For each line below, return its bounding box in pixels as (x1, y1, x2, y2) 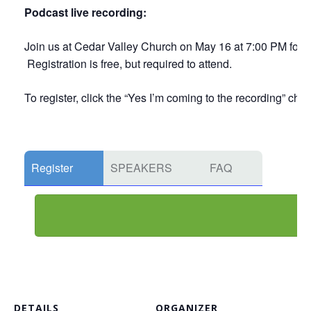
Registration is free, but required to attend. (24, 56, 232, 72)
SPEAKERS (110, 160, 172, 176)
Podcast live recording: (24, 4, 146, 20)
